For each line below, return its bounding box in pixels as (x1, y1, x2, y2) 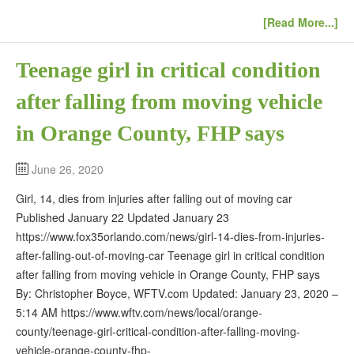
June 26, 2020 (32, 161, 104, 178)
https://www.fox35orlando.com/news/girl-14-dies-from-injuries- (16, 228, 325, 245)
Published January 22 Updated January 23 (16, 209, 229, 226)
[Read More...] (263, 14, 338, 31)
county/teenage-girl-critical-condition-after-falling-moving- (16, 323, 300, 340)
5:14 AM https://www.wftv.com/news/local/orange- (16, 304, 262, 321)
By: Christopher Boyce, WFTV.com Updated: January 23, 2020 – (16, 285, 338, 302)
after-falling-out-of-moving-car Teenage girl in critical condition (16, 247, 325, 264)
